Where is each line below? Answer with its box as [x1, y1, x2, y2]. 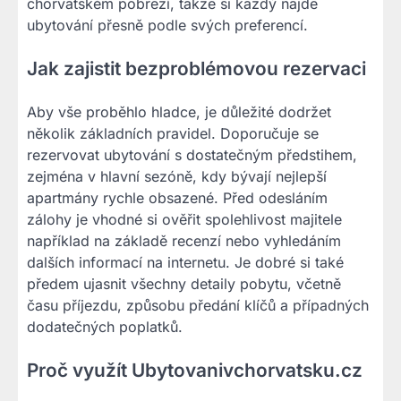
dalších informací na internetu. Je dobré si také [27, 253, 344, 271]
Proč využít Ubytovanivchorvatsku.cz [27, 358, 363, 381]
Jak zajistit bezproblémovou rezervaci [27, 57, 366, 81]
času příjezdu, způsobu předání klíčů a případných [27, 296, 369, 314]
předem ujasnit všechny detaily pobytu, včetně [27, 275, 341, 293]
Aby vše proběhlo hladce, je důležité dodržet [27, 103, 331, 121]
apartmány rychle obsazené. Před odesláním [27, 189, 328, 207]
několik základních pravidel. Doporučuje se [27, 124, 319, 142]
